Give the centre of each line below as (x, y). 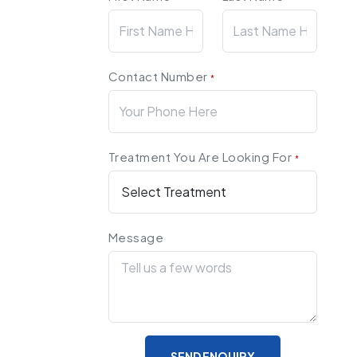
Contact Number (159, 76)
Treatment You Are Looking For (201, 156)
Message (136, 237)
